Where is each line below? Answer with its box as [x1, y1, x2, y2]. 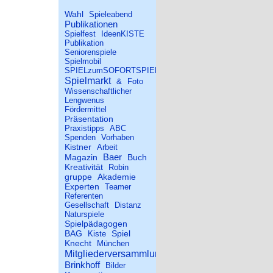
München [97, 239, 129, 248]
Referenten [65, 191, 103, 200]
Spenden [65, 133, 96, 142]
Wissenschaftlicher [65, 87, 132, 96]
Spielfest [65, 29, 96, 38]
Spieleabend [89, 10, 132, 19]
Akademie [97, 172, 136, 182]
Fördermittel [65, 105, 107, 114]
